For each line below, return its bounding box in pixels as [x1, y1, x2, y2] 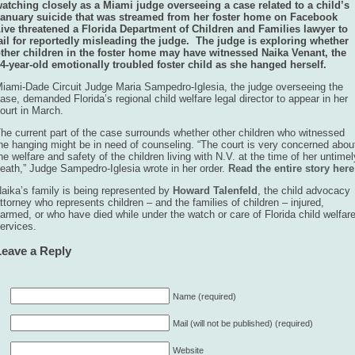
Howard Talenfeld [173, 185, 258, 197]
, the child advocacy [258, 185, 350, 197]
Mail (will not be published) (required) [173, 319, 313, 329]
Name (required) [173, 292, 236, 302]
